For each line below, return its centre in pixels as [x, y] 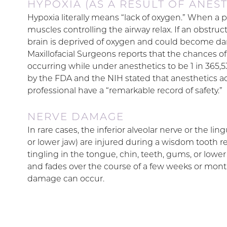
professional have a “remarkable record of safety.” [125, 90]
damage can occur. [66, 179]
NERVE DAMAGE [75, 117]
